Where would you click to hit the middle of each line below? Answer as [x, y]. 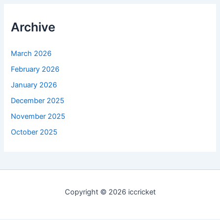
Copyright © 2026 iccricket [110, 192]
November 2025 [38, 116]
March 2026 [31, 54]
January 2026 [34, 85]
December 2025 [38, 100]
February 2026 [35, 69]
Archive [33, 27]
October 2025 [34, 132]
